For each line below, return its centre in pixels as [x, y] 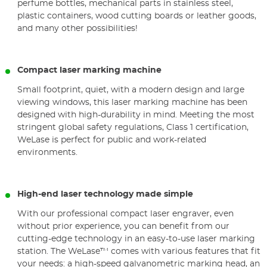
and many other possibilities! [77, 28]
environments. [47, 152]
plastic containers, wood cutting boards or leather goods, [137, 16]
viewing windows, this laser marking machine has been [132, 102]
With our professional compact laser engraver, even [125, 214]
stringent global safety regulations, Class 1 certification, [133, 127]
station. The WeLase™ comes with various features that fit [139, 251]
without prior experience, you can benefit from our [123, 226]
